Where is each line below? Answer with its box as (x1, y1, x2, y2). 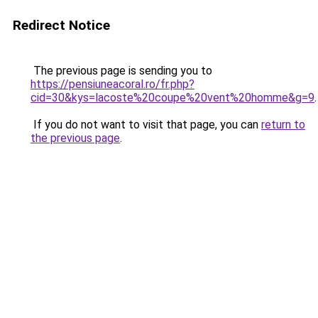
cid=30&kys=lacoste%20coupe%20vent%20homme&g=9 (31, 91, 314, 104)
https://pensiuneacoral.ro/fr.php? (31, 77, 194, 91)
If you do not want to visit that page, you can (31, 118, 261, 131)
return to (261, 118, 305, 131)
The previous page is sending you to (31, 64, 212, 77)
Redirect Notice (13, 17, 110, 33)
